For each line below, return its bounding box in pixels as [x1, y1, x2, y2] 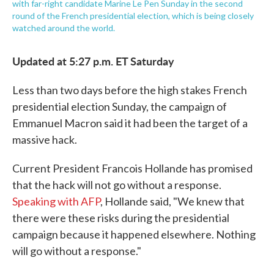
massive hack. [12, 133, 77, 146]
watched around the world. [12, 23, 115, 33]
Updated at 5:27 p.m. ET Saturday [12, 53, 174, 68]
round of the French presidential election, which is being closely [12, 10, 254, 21]
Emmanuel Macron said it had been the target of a [12, 116, 248, 130]
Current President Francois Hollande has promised [12, 161, 253, 175]
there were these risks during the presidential [12, 211, 229, 224]
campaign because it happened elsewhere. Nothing [12, 228, 256, 241]
